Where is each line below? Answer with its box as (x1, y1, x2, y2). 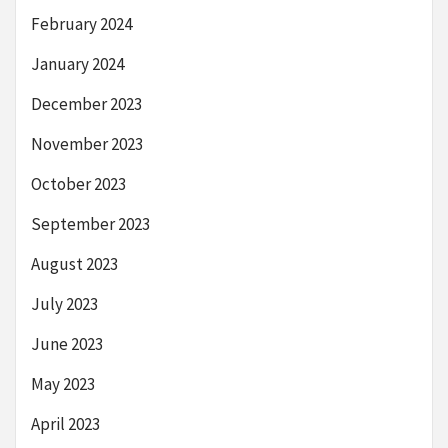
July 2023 (31, 293, 98, 316)
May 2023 (31, 373, 95, 396)
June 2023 (31, 333, 103, 356)
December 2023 (31, 93, 142, 116)
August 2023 (31, 253, 118, 276)
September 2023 (31, 213, 150, 236)
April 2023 (31, 413, 100, 436)
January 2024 (31, 53, 124, 76)
